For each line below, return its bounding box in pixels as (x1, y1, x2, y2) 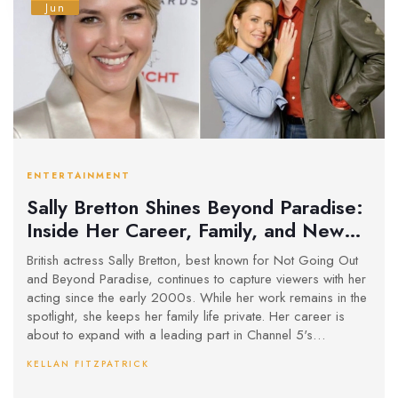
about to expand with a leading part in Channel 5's (27, 325, 313, 346)
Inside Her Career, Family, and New (27, 215, 344, 244)
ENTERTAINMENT (27, 169, 131, 183)
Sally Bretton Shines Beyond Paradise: (27, 192, 363, 221)
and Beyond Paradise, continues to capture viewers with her (27, 269, 366, 290)
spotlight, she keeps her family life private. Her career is (27, 306, 345, 327)
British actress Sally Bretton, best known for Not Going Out (27, 251, 358, 271)
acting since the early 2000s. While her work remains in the (27, 288, 367, 308)
